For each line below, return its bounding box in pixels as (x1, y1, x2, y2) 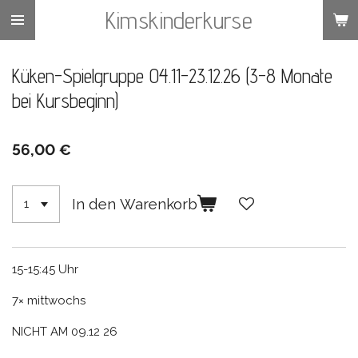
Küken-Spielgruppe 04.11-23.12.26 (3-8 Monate (12, 64, 332, 88)
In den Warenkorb (72, 195, 198, 213)
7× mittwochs (12, 292, 89, 308)
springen (7, 48, 57, 62)
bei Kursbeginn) (12, 89, 118, 113)
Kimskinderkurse (105, 6, 253, 34)
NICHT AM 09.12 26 (12, 324, 117, 339)
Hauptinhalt (7, 29, 72, 42)
